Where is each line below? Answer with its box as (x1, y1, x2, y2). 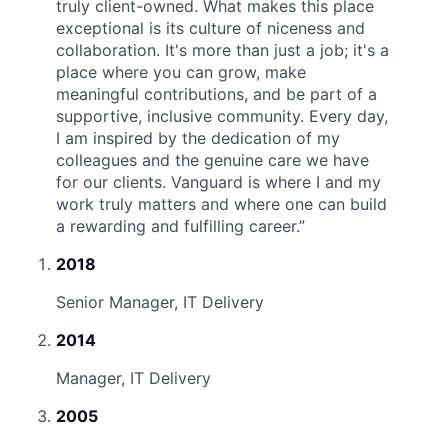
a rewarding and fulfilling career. (56, 215, 299, 236)
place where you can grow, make (56, 61, 306, 82)
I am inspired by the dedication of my (56, 127, 340, 148)
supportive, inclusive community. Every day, (56, 105, 388, 126)
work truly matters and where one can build (56, 193, 387, 214)
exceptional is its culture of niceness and (56, 17, 365, 38)
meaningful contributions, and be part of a (56, 83, 377, 104)
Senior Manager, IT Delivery (56, 291, 264, 312)
